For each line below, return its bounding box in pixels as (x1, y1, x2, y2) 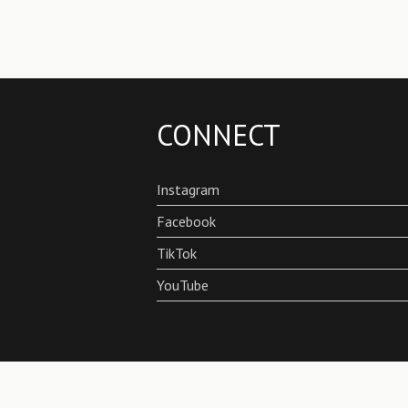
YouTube (157, 276, 209, 294)
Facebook (157, 212, 216, 230)
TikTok (157, 244, 197, 262)
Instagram (157, 180, 219, 199)
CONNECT (157, 116, 280, 154)
